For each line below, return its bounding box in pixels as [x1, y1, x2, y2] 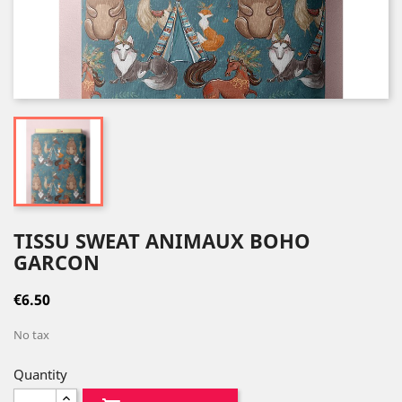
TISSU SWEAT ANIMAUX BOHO [13, 227, 310, 254]
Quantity [13, 365, 67, 383]
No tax [13, 327, 49, 343]
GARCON [13, 249, 100, 275]
